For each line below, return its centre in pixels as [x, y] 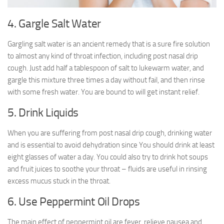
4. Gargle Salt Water [54, 24]
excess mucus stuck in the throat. [59, 181]
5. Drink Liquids [43, 113]
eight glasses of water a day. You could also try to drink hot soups [108, 157]
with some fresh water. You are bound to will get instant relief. [103, 92]
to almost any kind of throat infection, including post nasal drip [103, 56]
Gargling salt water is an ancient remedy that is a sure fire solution [109, 44]
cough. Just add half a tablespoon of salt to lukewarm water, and [106, 68]
